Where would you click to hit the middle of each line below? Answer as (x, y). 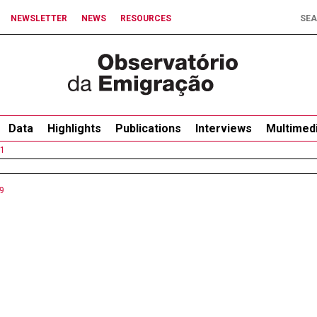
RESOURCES (146, 18)
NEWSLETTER (39, 18)
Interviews (224, 128)
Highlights (74, 128)
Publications (148, 128)
